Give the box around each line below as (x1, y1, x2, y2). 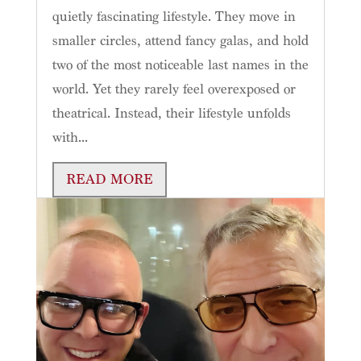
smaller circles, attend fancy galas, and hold (52, 32, 309, 50)
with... (52, 129, 88, 147)
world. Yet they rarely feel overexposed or (52, 81, 296, 98)
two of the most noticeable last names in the (52, 56, 309, 74)
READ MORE (65, 171, 153, 189)
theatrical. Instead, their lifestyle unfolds (52, 105, 291, 122)
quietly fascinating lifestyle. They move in (52, 8, 296, 26)
